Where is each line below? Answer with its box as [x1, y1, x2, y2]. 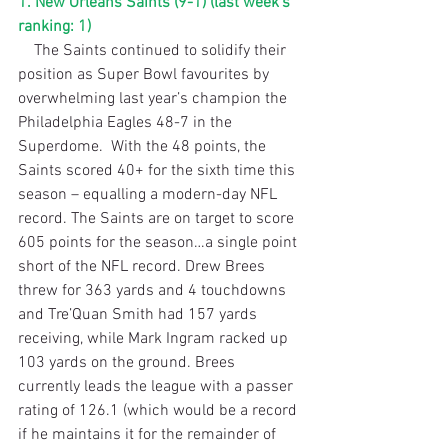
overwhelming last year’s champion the [18, 88, 291, 109]
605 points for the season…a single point [18, 232, 301, 253]
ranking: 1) [18, 16, 91, 37]
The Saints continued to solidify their [18, 40, 34, 61]
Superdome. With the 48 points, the [18, 136, 270, 157]
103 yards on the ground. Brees [18, 352, 239, 373]
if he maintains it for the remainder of [18, 424, 280, 445]
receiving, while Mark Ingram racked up [18, 328, 292, 349]
